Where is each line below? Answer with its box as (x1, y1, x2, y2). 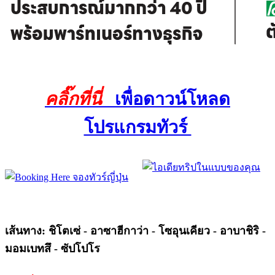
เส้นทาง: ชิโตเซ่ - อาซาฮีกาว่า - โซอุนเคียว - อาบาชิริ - (5, 225, 266, 238)
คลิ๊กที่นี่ (45, 89, 102, 109)
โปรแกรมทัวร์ (83, 117, 192, 137)
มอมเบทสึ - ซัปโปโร (5, 242, 100, 255)
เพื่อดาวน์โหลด (106, 89, 230, 109)
